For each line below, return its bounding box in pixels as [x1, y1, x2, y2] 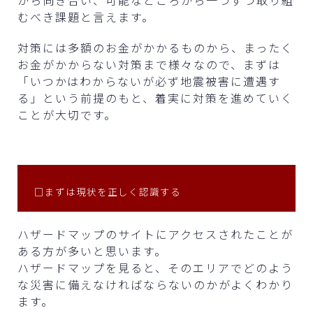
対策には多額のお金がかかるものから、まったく [17, 38, 293, 56]
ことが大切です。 [17, 105, 117, 123]
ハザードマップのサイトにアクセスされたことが [17, 225, 293, 242]
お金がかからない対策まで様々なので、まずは [17, 55, 281, 73]
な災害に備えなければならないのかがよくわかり [17, 275, 293, 293]
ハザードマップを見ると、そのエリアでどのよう [17, 259, 293, 276]
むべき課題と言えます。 [17, 8, 154, 25]
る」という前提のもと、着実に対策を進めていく [17, 89, 293, 106]
